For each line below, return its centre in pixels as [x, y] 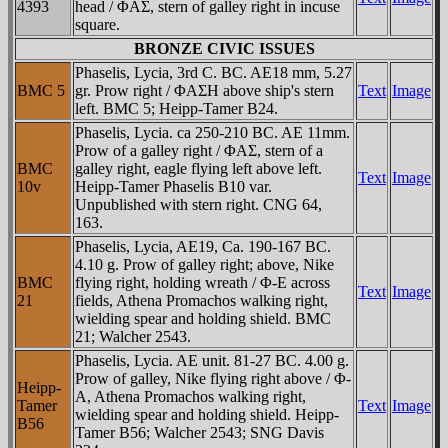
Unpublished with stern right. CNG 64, [198, 204]
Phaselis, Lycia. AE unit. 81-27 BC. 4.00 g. [212, 360]
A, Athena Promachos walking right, [190, 396]
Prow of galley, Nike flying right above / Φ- [213, 378]
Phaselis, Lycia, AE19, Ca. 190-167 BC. [203, 246]
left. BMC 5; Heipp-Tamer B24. [176, 108]
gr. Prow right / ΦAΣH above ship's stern [204, 90]
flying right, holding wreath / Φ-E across [202, 282]
